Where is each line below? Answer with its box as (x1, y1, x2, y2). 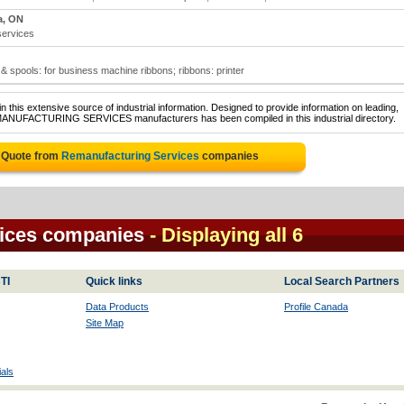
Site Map (86, 317, 124, 328)
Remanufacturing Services (61, 150, 199, 162)
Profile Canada (284, 301, 348, 312)
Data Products (86, 301, 149, 312)
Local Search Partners (284, 275, 399, 288)
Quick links (86, 275, 142, 288)
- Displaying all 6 (150, 224, 303, 246)
